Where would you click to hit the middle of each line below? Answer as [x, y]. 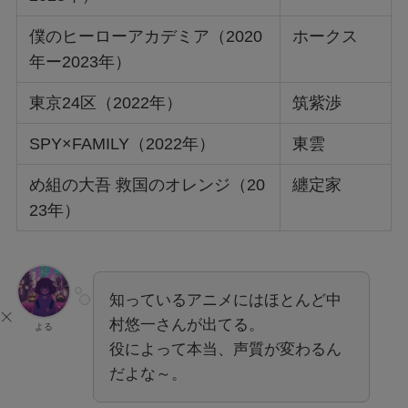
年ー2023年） [81, 62]
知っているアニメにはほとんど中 [225, 301]
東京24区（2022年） [106, 103]
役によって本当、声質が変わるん [225, 350]
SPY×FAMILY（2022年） [122, 144]
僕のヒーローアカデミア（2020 [146, 37]
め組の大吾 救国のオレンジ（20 [148, 185]
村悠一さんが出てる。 [186, 325]
